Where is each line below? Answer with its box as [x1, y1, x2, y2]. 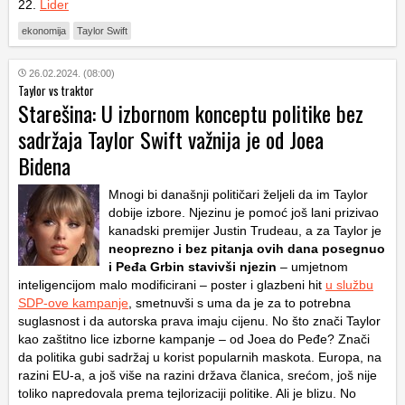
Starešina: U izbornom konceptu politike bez [18, 96, 363, 129]
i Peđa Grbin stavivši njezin [108, 259, 277, 274]
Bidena [18, 148, 71, 182]
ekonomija [22, 24, 66, 36]
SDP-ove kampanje [18, 295, 128, 310]
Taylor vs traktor [18, 80, 94, 99]
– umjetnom [277, 259, 348, 274]
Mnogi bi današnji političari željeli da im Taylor [108, 186, 368, 202]
